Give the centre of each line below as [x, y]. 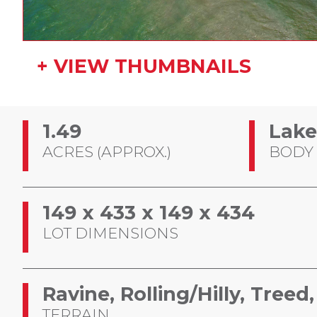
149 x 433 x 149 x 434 [149, 212]
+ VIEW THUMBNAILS [144, 66]
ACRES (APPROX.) [107, 151]
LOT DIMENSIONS [110, 233]
